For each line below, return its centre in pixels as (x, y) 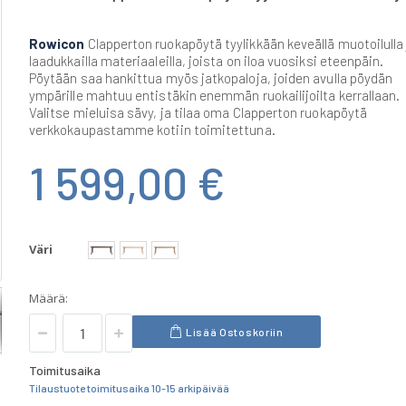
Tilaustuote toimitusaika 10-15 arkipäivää (129, 388)
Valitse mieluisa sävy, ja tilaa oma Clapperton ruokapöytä (198, 112)
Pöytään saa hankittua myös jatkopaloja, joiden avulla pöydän (211, 77)
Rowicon (57, 43)
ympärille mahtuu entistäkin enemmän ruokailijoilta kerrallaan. (215, 95)
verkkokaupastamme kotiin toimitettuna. (152, 129)
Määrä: (48, 299)
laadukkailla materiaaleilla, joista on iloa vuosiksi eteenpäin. (207, 60)
